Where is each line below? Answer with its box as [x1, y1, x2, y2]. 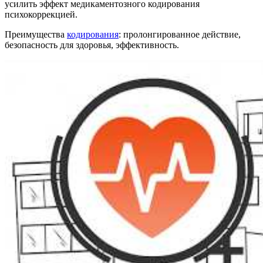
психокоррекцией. [5, 9, 77, 20]
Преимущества [5, 29, 67, 40]
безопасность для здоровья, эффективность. [5, 40, 179, 50]
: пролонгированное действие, [119, 29, 241, 40]
